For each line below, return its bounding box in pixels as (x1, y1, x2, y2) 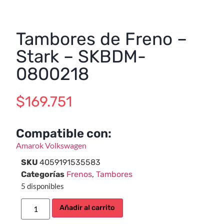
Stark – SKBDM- (16, 45, 146, 67)
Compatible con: (16, 126, 111, 140)
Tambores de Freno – (16, 28, 187, 49)
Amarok (16, 140, 45, 150)
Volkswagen (45, 140, 86, 150)
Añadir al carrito (59, 203, 115, 212)
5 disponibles (21, 181, 64, 190)
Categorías (21, 169, 64, 179)
